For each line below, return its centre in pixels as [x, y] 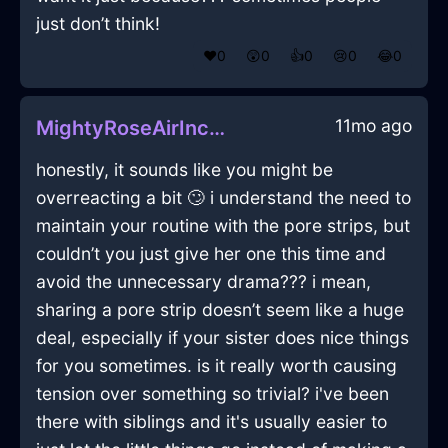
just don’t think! [98, 24]
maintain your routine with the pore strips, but [223, 226]
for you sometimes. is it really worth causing [216, 366]
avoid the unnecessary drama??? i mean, [203, 282]
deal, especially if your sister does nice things [222, 338]
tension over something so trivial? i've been [212, 394]
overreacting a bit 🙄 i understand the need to [223, 198]
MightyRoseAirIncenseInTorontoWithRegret [217, 128]
